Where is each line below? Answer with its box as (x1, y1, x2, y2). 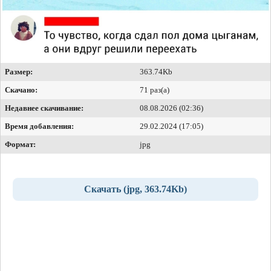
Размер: (5, 67, 33, 77)
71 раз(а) (140, 85, 169, 95)
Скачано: (5, 85, 38, 95)
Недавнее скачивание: (5, 103, 83, 113)
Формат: (5, 140, 36, 149)
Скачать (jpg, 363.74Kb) (84, 184, 187, 195)
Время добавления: (5, 122, 74, 131)
